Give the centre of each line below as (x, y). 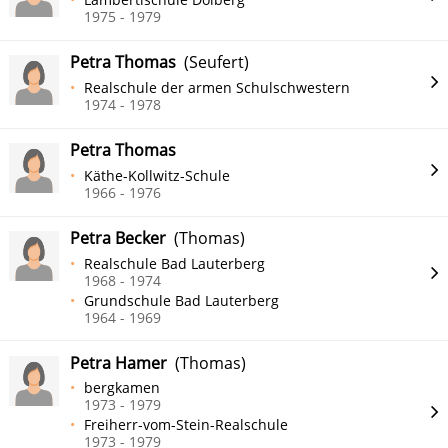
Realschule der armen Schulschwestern (217, 87)
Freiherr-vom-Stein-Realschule (186, 425)
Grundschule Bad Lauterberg (182, 300)
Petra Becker (118, 238)
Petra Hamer (118, 362)
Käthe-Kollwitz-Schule (157, 175)
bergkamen (122, 388)
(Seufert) (212, 62)
